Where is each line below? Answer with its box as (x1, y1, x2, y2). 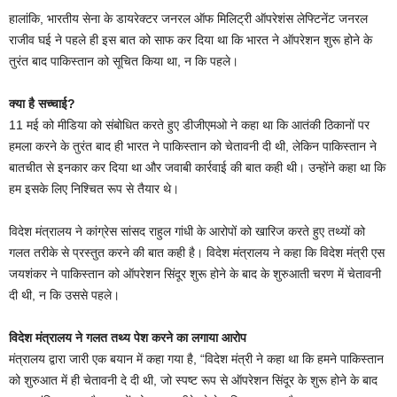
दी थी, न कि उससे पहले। (9, 288, 120, 303)
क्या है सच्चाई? (9, 97, 75, 112)
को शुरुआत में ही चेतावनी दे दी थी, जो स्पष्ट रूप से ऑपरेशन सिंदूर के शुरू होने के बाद (9, 373, 378, 388)
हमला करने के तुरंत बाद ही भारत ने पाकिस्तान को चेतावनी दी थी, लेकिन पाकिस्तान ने (9, 139, 377, 154)
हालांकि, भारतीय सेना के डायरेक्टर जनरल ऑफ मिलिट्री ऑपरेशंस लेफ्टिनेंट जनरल (9, 12, 368, 27)
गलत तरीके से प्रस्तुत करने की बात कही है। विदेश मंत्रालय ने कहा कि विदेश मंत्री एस (9, 245, 385, 261)
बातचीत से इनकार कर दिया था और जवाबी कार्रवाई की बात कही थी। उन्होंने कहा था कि (9, 160, 385, 175)
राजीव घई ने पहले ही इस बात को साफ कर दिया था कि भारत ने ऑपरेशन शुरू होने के (9, 33, 372, 48)
